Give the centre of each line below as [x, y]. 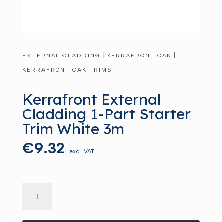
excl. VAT [82, 151]
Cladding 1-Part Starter [106, 114]
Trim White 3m [73, 129]
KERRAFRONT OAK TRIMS [67, 70]
